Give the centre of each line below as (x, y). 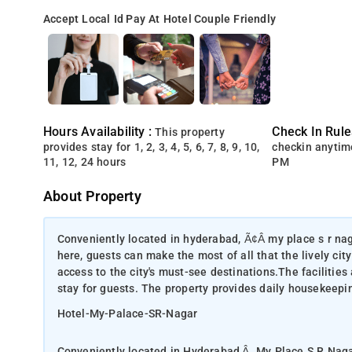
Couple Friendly (235, 19)
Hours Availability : (99, 132)
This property (190, 132)
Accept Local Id (84, 19)
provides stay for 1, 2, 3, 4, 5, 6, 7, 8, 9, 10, (152, 147)
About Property (92, 196)
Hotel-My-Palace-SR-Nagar (127, 313)
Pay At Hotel (159, 19)
